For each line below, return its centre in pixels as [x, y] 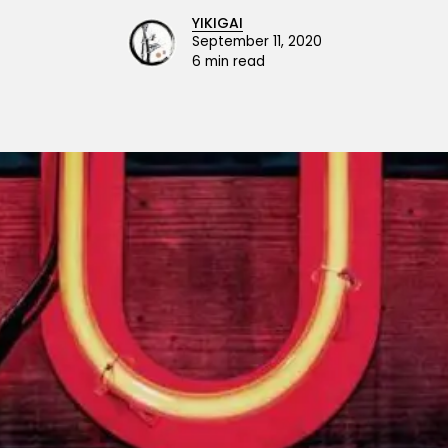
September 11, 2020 [256, 41]
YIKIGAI [217, 22]
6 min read [228, 61]
